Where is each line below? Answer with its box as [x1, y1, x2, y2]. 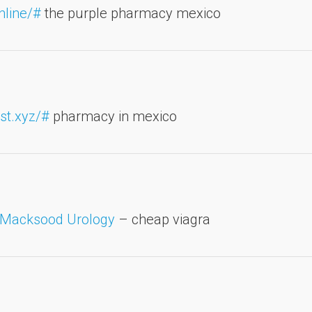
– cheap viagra [115, 210, 210, 228]
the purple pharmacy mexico [41, 4, 221, 22]
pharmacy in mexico [49, 107, 177, 125]
